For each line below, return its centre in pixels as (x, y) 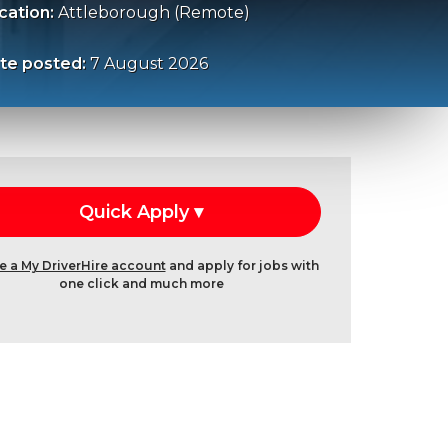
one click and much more (141, 283)
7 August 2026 (148, 63)
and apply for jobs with (242, 265)
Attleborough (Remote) (153, 13)
